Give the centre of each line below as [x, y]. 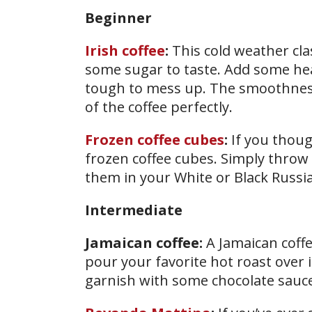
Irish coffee [125, 50]
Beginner [118, 17]
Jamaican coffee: [146, 242]
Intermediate [134, 210]
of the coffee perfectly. [159, 107]
